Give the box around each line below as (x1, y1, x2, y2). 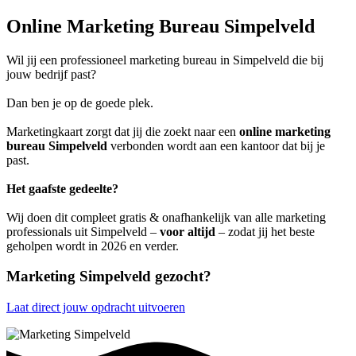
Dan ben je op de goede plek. (6, 95, 153, 110)
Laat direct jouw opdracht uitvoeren (6, 300, 185, 315)
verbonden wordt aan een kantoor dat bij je (107, 138, 325, 153)
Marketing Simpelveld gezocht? (6, 268, 211, 285)
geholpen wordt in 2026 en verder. (6, 238, 179, 253)
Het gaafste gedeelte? (6, 181, 118, 195)
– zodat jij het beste (215, 224, 315, 238)
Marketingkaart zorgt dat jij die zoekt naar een (6, 124, 239, 138)
